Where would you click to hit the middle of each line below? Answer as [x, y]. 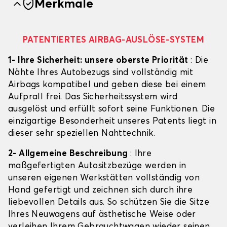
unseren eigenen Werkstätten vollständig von [104, 178]
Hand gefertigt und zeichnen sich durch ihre [101, 191]
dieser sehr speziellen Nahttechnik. [82, 134]
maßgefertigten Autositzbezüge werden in [97, 166]
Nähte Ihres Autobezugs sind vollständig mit [101, 73]
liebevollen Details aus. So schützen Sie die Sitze [109, 203]
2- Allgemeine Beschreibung [69, 154]
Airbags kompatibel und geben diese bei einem [107, 85]
